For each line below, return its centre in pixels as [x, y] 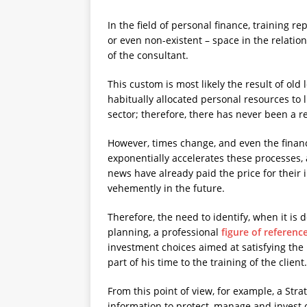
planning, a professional [164, 232]
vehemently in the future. [166, 188]
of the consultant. [148, 55]
